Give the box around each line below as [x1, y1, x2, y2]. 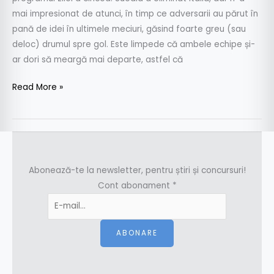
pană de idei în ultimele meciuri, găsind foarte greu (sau [12, 23, 246, 35]
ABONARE [116, 228, 158, 238]
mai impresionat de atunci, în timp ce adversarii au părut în [12, 7, 258, 20]
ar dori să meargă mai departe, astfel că [12, 53, 183, 65]
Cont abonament [97, 180, 172, 192]
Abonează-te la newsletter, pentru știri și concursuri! [28, 165, 246, 177]
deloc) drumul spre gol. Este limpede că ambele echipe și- [12, 38, 255, 50]
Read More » [12, 81, 63, 94]
